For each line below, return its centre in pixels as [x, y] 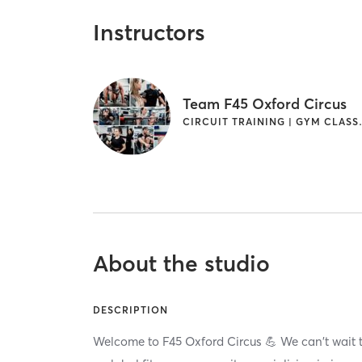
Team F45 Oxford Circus [265, 104]
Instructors [149, 33]
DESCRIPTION [131, 310]
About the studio [182, 264]
